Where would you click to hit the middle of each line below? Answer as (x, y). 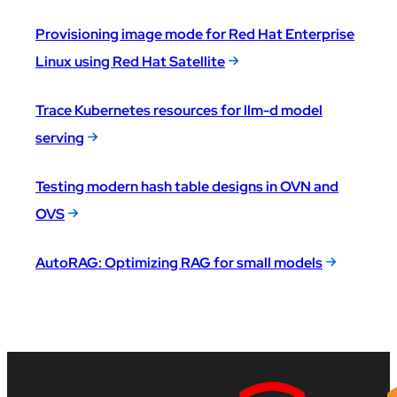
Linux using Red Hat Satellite (130, 62)
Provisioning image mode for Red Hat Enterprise (195, 35)
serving (60, 138)
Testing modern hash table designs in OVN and (187, 187)
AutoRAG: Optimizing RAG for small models (179, 263)
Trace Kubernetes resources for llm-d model (179, 111)
